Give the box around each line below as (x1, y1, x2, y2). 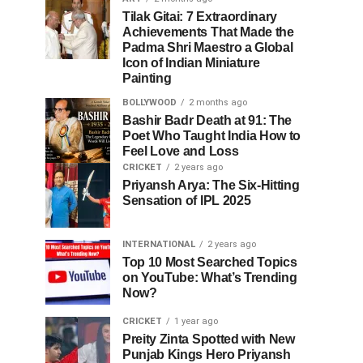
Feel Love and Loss (122, 144, 239, 158)
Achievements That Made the (122, 25, 294, 39)
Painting (122, 71, 172, 85)
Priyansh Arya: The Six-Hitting (122, 178, 300, 192)
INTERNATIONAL (122, 239, 195, 250)
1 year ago (174, 316, 218, 327)
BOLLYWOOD (122, 97, 177, 108)
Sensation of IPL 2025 (122, 194, 251, 207)
